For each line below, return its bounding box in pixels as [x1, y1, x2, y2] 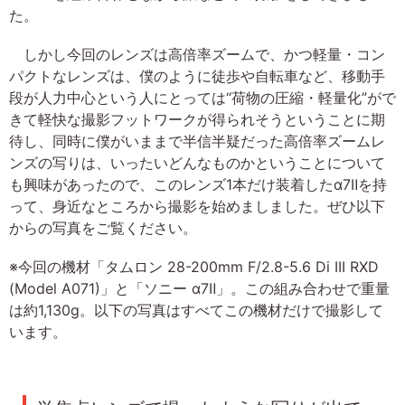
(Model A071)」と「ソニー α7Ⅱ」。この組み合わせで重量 [9, 279, 390, 298]
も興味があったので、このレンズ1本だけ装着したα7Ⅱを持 [9, 175, 387, 193]
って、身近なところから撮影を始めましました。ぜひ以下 [9, 197, 385, 215]
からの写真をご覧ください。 [9, 219, 197, 237]
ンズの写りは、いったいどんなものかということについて [9, 154, 385, 172]
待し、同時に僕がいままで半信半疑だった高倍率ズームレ [9, 132, 385, 150]
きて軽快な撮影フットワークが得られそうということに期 [9, 110, 385, 128]
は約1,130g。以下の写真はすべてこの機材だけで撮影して [9, 301, 383, 320]
